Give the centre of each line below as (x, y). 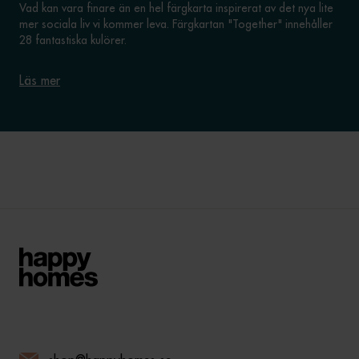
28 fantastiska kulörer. (73, 40)
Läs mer (40, 81)
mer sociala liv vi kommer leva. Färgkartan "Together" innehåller (176, 24)
